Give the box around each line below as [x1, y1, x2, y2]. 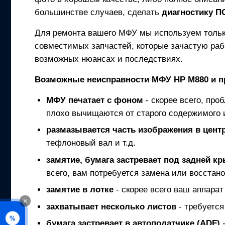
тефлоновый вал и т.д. [46, 138, 136, 148]
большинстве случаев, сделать [35, 7, 162, 17]
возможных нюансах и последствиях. [35, 54, 183, 64]
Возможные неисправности [35, 74, 152, 84]
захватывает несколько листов [46, 201, 176, 211]
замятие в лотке [46, 185, 114, 195]
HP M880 [174, 74, 209, 84]
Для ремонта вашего [35, 28, 119, 38]
